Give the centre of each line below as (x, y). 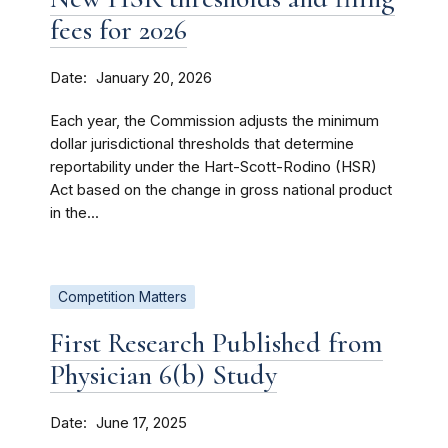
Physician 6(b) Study (163, 375)
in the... (74, 213)
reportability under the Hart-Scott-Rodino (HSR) (213, 167)
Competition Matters (122, 297)
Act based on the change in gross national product (221, 190)
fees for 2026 (118, 30)
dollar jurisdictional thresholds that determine (202, 144)
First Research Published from (216, 343)
